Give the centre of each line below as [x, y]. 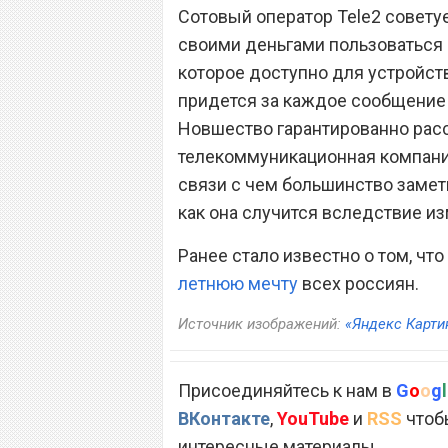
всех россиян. [358, 283]
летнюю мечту [238, 283]
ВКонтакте [224, 418]
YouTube [313, 418]
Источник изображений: [261, 323]
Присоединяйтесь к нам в [287, 390]
